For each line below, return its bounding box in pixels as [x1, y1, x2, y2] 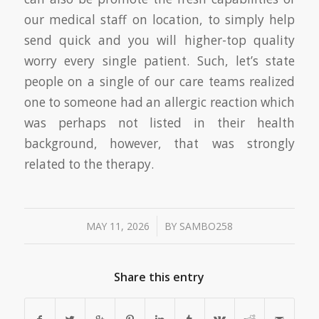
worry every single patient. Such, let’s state [23, 52, 296, 69]
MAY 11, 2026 [85, 219, 150, 233]
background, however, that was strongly [23, 135, 296, 152]
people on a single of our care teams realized [23, 73, 296, 90]
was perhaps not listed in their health [23, 114, 296, 131]
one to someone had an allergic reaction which [23, 93, 296, 110]
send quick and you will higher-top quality [23, 31, 296, 48]
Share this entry [114, 268, 205, 285]
